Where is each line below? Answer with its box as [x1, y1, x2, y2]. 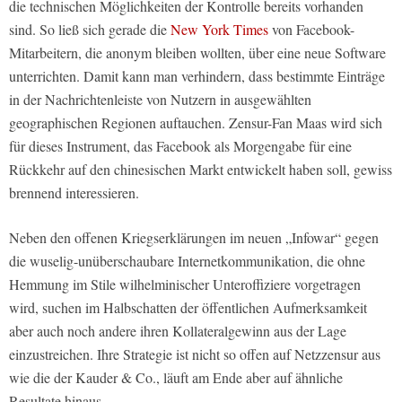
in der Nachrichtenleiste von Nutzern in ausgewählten [9, 89, 311, 109]
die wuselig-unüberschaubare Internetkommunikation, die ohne [9, 250, 365, 270]
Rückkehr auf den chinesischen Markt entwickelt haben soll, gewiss [9, 159, 392, 179]
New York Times [170, 19, 268, 39]
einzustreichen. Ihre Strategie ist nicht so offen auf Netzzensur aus [9, 344, 380, 363]
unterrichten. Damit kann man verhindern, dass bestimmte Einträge [9, 66, 385, 85]
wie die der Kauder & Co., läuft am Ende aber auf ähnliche [9, 367, 343, 387]
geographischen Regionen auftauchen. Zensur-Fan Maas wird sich [9, 112, 382, 132]
